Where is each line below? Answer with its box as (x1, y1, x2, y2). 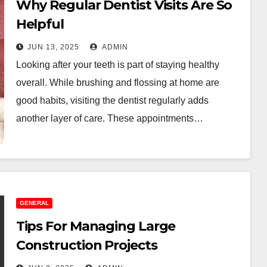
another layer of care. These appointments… (15, 113, 203, 123)
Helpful (15, 16, 64, 32)
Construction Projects (15, 237, 157, 253)
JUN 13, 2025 (27, 43, 79, 51)
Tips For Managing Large (15, 218, 176, 234)
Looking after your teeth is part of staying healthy (15, 60, 219, 70)
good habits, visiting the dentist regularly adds (15, 95, 209, 105)
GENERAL (19, 200, 49, 206)
